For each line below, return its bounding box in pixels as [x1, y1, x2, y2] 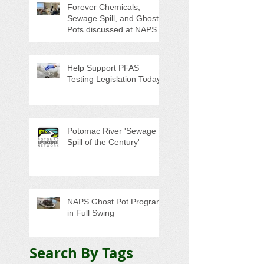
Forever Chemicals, [67, 2, 140, 12]
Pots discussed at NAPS [67, 25, 157, 35]
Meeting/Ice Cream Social [67, 47, 163, 57]
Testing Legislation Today [67, 74, 161, 84]
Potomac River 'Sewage [67, 126, 156, 136]
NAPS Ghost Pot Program [67, 197, 163, 207]
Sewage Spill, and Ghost [67, 14, 159, 24]
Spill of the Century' [67, 137, 140, 147]
